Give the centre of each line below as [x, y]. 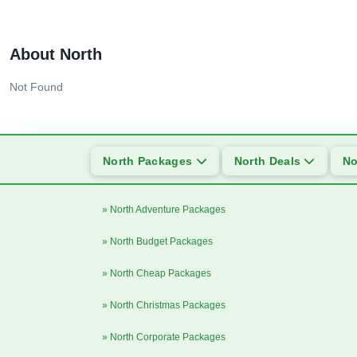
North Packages [149, 161]
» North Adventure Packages [164, 210]
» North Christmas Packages [164, 305]
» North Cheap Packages [157, 273]
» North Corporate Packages [164, 337]
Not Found [36, 87]
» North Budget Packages [157, 241]
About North [56, 54]
